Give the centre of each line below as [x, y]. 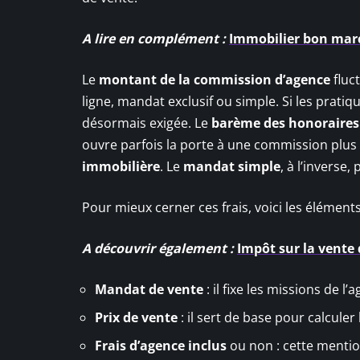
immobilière [121, 166]
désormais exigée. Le [147, 123]
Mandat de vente [149, 289]
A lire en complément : [154, 38]
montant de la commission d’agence [215, 79]
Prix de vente [136, 317]
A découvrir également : [158, 248]
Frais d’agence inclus [161, 345]
